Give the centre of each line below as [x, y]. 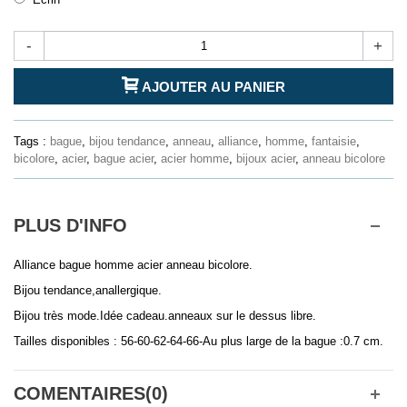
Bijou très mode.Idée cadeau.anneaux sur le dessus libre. [165, 316]
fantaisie [334, 142]
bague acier [124, 159]
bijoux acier [266, 159]
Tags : [32, 142]
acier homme [195, 159]
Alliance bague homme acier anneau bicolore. [133, 265]
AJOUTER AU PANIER [213, 86]
